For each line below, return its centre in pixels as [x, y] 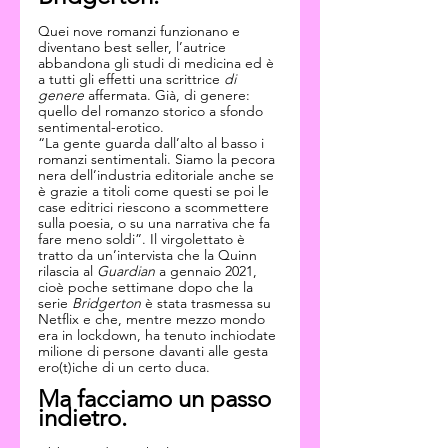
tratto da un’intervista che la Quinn [149, 255]
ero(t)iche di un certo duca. [124, 367]
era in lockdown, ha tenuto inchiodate [159, 335]
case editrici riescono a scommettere [155, 207]
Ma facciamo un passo [157, 398]
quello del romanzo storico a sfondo [152, 111]
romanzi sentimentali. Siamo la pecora [158, 159]
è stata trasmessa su [208, 303]
